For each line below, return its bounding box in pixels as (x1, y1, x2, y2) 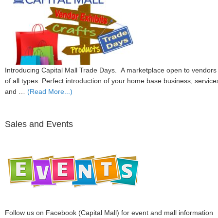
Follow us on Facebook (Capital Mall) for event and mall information (5, 209, 213, 217)
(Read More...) (27, 88, 73, 95)
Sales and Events (5, 119, 73, 129)
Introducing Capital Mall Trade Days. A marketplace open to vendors (5, 66, 217, 74)
